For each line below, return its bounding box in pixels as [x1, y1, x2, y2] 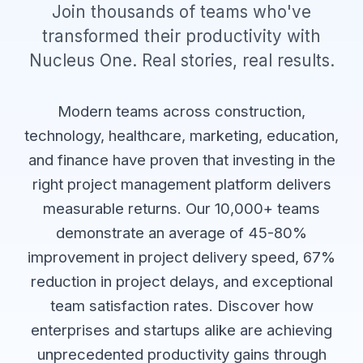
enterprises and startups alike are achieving [31, 321, 332, 339]
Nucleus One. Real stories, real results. [28, 50, 335, 70]
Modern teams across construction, [58, 102, 305, 120]
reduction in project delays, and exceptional [30, 272, 333, 290]
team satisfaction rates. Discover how [49, 297, 314, 314]
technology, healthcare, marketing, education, [24, 126, 339, 144]
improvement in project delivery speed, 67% [28, 248, 335, 266]
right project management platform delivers [32, 175, 331, 193]
